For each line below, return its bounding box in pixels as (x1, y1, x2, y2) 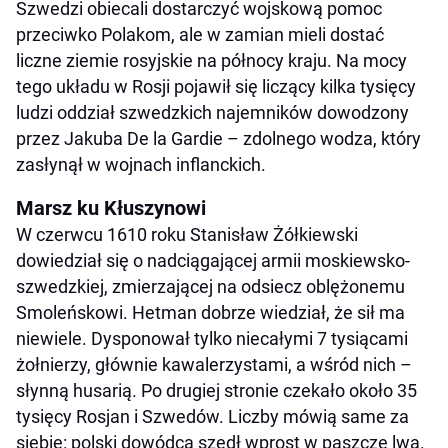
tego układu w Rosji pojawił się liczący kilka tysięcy (16, 75, 416, 97)
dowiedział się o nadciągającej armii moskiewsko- (16, 249, 410, 271)
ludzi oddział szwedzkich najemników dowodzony (16, 101, 409, 123)
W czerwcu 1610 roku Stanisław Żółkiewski (16, 223, 358, 245)
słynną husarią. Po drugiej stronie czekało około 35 (16, 379, 417, 401)
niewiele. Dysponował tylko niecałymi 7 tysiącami (16, 327, 408, 349)
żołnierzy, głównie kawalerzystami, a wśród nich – (16, 353, 412, 375)
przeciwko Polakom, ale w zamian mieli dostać (16, 23, 384, 45)
